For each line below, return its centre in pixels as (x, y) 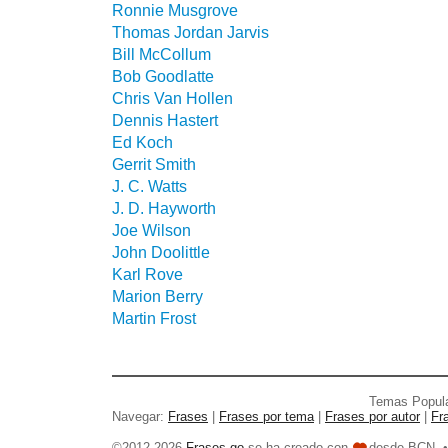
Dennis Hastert (165, 121)
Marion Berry (157, 297)
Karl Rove (147, 275)
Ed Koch (142, 143)
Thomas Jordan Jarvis (190, 33)
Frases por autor (372, 417)
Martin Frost (154, 319)
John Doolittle (161, 253)
